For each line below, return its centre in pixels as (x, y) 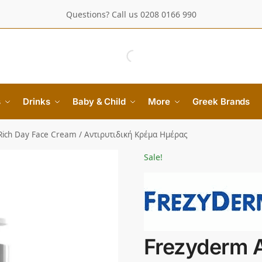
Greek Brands (221, 101)
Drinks (37, 101)
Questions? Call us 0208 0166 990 (131, 14)
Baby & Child (99, 101)
